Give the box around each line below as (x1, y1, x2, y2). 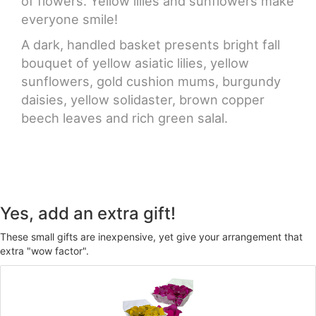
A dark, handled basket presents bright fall (21, 37, 280, 53)
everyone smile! (21, 11, 118, 28)
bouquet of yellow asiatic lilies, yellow (21, 55, 249, 71)
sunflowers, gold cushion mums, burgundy (21, 73, 281, 90)
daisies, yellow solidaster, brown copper (21, 92, 265, 108)
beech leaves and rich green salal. (21, 110, 228, 126)
